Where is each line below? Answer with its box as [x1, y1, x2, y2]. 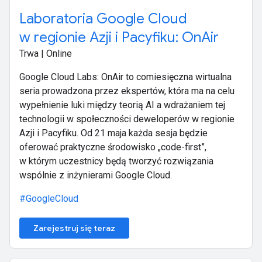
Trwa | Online [19, 48, 72, 60]
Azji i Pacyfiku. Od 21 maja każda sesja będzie [19, 127, 208, 139]
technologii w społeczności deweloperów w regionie [19, 113, 235, 125]
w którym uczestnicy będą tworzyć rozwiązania [19, 156, 213, 167]
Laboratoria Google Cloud [19, 10, 187, 28]
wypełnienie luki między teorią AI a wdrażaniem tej [19, 99, 225, 111]
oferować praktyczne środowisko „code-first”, [19, 142, 206, 153]
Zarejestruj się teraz [33, 223, 115, 234]
